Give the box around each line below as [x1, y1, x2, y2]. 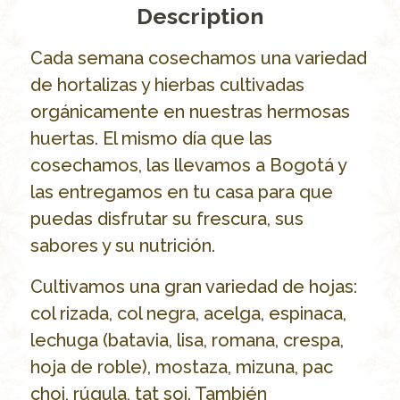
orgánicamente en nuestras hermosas [29, 101, 350, 123]
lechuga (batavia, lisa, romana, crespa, [29, 329, 344, 352]
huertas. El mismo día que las [29, 128, 272, 150]
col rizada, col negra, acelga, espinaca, [29, 303, 346, 325]
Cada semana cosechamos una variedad [29, 47, 367, 70]
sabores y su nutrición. [29, 235, 215, 257]
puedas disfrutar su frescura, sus [29, 208, 304, 230]
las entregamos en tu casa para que [29, 181, 333, 204]
